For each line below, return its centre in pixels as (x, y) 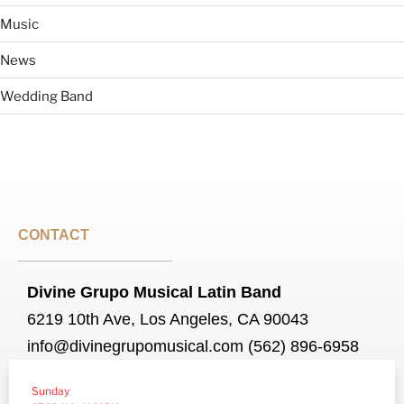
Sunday (50, 391)
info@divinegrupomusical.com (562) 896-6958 (193, 347)
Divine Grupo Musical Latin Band (154, 293)
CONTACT (54, 235)
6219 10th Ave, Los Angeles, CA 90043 (168, 320)
